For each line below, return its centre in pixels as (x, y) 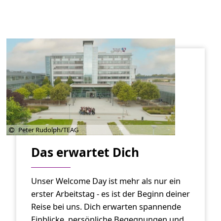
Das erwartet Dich (85, 152)
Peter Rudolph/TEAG (48, 129)
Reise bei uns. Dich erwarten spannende (106, 206)
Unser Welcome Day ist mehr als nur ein (106, 181)
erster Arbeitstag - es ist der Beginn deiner (110, 194)
